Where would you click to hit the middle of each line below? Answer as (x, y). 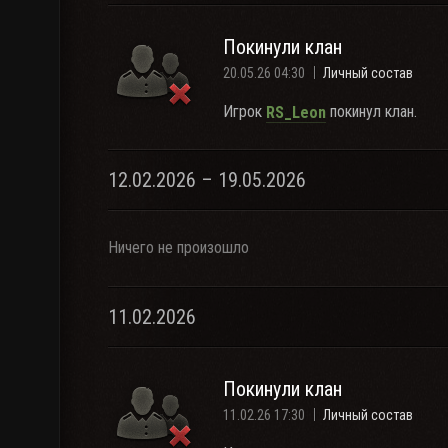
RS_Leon (296, 112)
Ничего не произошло (178, 247)
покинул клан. (371, 111)
